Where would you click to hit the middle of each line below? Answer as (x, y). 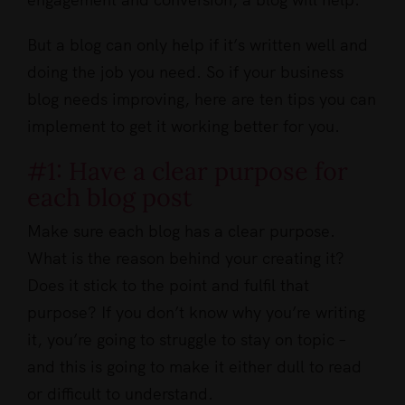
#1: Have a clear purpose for (188, 170)
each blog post (109, 197)
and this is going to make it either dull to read (194, 366)
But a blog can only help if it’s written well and (198, 44)
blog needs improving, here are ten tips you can (202, 99)
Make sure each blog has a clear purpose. (181, 231)
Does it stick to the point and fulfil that (168, 285)
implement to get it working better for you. (184, 126)
